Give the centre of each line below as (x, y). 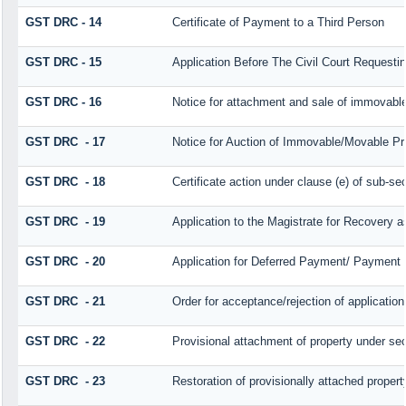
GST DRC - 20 (65, 262)
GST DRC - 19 (65, 222)
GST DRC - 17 (65, 142)
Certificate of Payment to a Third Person (278, 23)
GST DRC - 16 (63, 102)
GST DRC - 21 (65, 302)
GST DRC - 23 (65, 382)
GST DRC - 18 (65, 182)
